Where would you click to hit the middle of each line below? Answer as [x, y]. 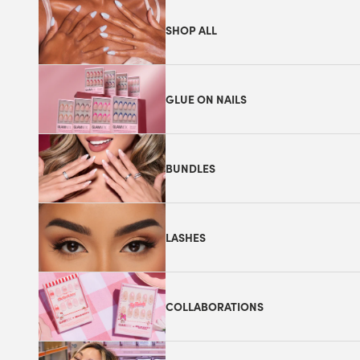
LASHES [186, 237]
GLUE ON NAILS [206, 98]
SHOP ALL [191, 29]
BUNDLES [190, 168]
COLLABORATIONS [215, 306]
